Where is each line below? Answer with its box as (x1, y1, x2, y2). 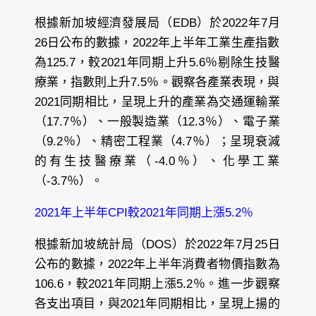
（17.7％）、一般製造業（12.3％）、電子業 (34, 114, 280, 128)
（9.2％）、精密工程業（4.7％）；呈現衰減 (34, 134, 280, 148)
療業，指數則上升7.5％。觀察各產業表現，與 (34, 75, 280, 89)
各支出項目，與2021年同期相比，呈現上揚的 (34, 296, 280, 310)
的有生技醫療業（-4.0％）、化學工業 (34, 154, 280, 168)
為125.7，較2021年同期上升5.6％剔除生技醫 (34, 55, 280, 69)
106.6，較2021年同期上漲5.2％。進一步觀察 (34, 276, 280, 291)
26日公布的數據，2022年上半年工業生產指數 (34, 35, 280, 49)
